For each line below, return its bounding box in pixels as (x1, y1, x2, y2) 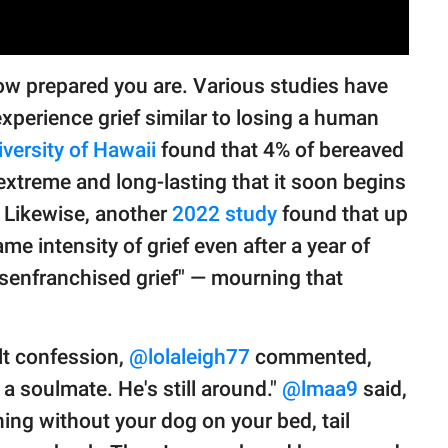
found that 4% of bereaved (161, 137, 404, 162)
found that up (277, 201, 408, 226)
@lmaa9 (282, 376, 358, 401)
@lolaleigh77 (129, 344, 250, 369)
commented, (250, 344, 372, 369)
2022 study (172, 201, 277, 226)
